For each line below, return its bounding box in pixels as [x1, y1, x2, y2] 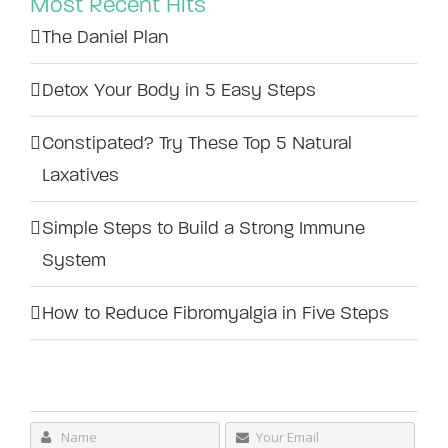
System [42, 248, 106, 271]
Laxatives [42, 163, 119, 186]
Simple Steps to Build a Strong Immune [42, 216, 365, 239]
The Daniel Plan [42, 25, 169, 48]
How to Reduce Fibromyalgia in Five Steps [42, 301, 389, 324]
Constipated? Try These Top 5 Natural [42, 131, 352, 154]
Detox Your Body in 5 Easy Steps [42, 78, 316, 101]
